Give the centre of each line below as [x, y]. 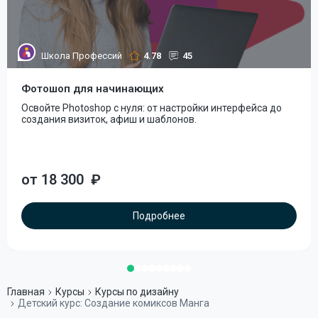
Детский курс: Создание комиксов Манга [114, 303]
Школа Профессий [82, 56]
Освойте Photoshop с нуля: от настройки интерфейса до [152, 108]
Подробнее [159, 216]
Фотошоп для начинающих [93, 89]
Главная [26, 292]
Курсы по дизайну [137, 292]
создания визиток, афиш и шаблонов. [109, 119]
